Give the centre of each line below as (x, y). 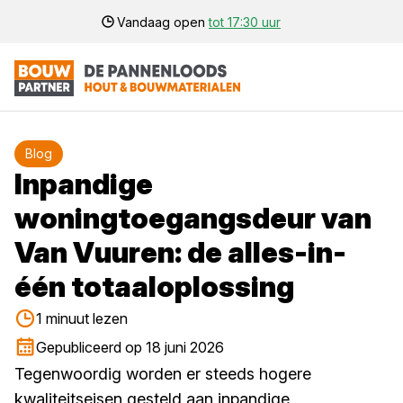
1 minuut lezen (82, 318)
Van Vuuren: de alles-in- (180, 252)
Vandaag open (163, 22)
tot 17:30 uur (245, 22)
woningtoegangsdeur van (193, 218)
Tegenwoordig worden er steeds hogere (163, 374)
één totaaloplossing (154, 287)
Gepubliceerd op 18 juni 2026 (130, 347)
